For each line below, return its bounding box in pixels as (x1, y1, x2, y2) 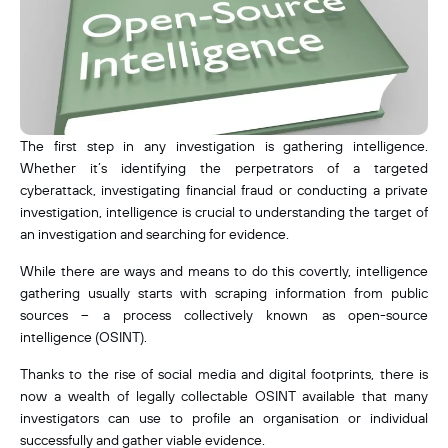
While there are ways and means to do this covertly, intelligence (20, 262, 428, 280)
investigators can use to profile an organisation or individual (20, 409, 428, 427)
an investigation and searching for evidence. (20, 225, 292, 243)
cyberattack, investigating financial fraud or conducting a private (20, 181, 428, 199)
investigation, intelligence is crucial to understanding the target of (20, 203, 428, 221)
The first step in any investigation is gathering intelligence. (20, 137, 428, 155)
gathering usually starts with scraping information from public (20, 284, 428, 302)
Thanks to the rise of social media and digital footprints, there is (20, 365, 428, 383)
